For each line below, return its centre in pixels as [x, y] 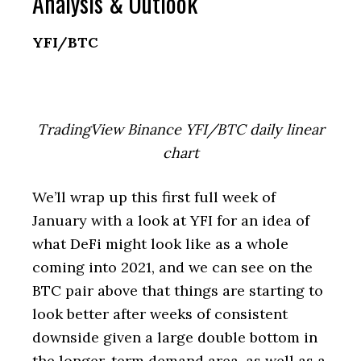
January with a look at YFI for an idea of [171, 220]
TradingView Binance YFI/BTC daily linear [180, 129]
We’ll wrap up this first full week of [154, 197]
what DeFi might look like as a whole [160, 244]
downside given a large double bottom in [175, 337]
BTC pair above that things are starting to [178, 290]
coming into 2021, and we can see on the [172, 267]
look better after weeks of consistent [160, 314]
